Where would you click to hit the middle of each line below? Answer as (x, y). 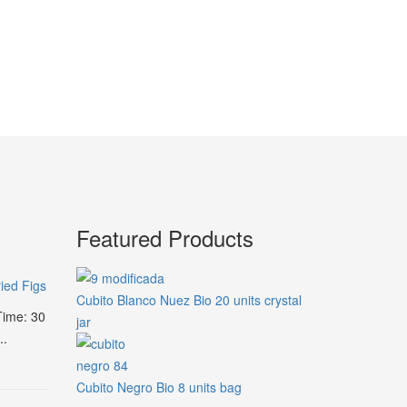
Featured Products (164, 238)
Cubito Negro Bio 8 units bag (159, 387)
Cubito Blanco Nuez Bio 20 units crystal (189, 300)
